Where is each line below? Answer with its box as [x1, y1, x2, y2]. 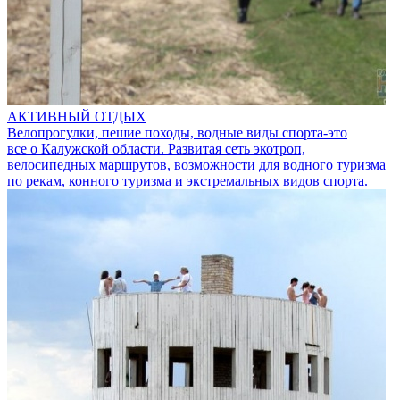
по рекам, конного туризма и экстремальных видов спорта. [7, 172, 368, 188]
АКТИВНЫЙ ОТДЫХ [7, 108, 146, 124]
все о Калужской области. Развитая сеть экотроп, [7, 140, 305, 156]
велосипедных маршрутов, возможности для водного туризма [7, 156, 386, 172]
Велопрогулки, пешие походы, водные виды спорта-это [7, 124, 347, 140]
